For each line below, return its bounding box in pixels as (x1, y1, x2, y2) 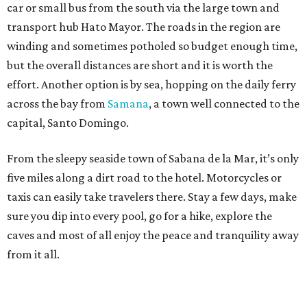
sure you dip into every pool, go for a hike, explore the (7, 209, 272, 223)
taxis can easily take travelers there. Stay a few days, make (7, 190, 297, 204)
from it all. (7, 247, 60, 262)
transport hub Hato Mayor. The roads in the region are (7, 20, 280, 34)
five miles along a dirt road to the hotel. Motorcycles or (7, 171, 282, 185)
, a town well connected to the (149, 97, 299, 111)
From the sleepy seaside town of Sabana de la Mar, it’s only (7, 151, 299, 166)
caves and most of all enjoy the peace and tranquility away (7, 228, 299, 243)
